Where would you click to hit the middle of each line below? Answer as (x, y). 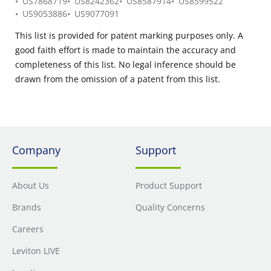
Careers (28, 229)
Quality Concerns (170, 207)
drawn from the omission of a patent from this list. (118, 79)
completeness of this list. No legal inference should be (126, 64)
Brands (27, 207)
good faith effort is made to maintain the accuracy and (126, 50)
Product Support (169, 185)
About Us (31, 185)
